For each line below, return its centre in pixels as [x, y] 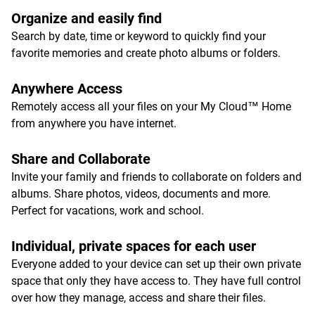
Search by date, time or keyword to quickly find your [139, 36]
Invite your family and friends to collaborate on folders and [156, 177]
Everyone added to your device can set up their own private [156, 264]
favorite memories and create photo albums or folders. [146, 53]
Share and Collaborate [81, 159]
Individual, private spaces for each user [134, 246]
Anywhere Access [67, 89]
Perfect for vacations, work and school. [108, 211]
